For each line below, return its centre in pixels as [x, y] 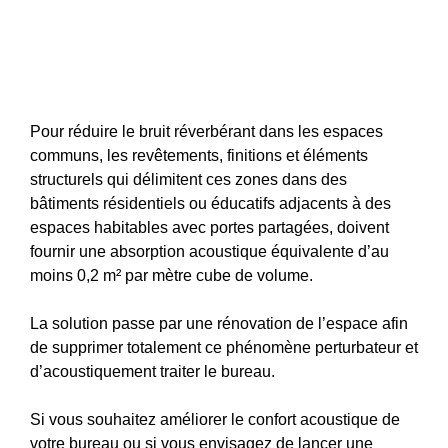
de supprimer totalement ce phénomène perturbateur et [224, 347]
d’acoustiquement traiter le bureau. [152, 371]
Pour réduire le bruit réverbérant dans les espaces [206, 131]
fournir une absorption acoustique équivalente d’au [209, 251]
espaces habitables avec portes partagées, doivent [209, 227]
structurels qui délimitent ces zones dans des [188, 179]
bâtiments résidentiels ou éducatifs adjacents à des [210, 203]
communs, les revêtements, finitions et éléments [199, 155]
